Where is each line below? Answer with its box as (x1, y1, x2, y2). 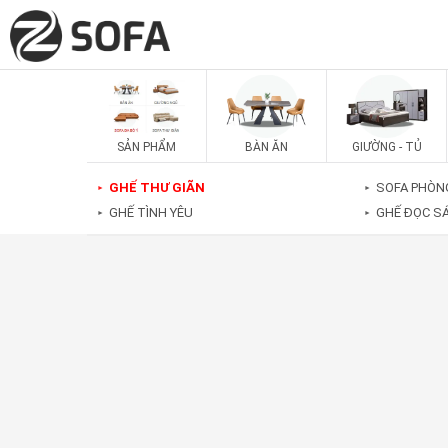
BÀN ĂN (245, 140, 288, 155)
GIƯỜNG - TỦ (351, 140, 422, 155)
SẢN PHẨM (117, 140, 176, 155)
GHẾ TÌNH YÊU (109, 205, 193, 220)
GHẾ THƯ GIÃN (109, 180, 205, 195)
